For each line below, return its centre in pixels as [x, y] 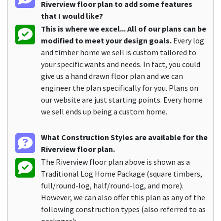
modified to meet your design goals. [106, 41]
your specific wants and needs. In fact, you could [121, 64]
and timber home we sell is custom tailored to [119, 53]
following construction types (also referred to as [123, 209]
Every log [188, 41]
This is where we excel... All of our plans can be [124, 29]
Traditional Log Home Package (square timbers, [122, 174]
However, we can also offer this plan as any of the [123, 198]
